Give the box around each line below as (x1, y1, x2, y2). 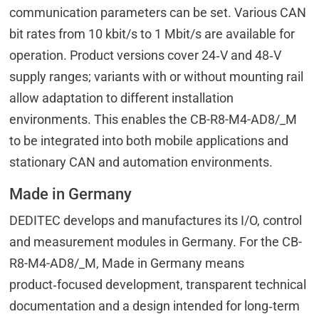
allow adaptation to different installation (9, 90, 234, 106)
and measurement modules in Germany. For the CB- (9, 234, 303, 250)
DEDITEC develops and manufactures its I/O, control (9, 213, 303, 229)
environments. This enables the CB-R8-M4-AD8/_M (9, 112, 298, 127)
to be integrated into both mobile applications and (9, 133, 289, 149)
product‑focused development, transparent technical (9, 277, 307, 293)
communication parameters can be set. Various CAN (9, 5, 307, 21)
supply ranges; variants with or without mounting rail (9, 69, 304, 85)
